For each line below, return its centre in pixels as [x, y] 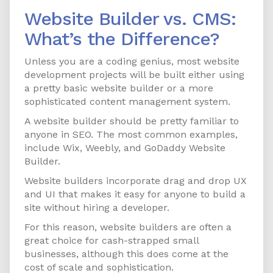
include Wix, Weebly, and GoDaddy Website [125, 148]
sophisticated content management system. [127, 102]
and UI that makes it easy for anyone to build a [135, 194]
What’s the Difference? [122, 39]
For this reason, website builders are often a [128, 227]
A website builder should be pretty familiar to [132, 121]
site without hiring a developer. [97, 208]
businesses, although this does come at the [126, 254]
